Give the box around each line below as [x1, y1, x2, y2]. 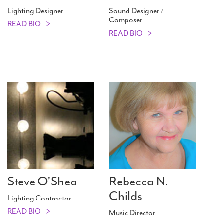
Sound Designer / [109, 6, 163, 16]
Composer [109, 15, 142, 25]
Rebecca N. [109, 173, 168, 190]
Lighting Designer [7, 6, 63, 16]
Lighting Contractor [7, 193, 71, 203]
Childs [109, 188, 142, 204]
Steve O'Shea [7, 173, 77, 190]
